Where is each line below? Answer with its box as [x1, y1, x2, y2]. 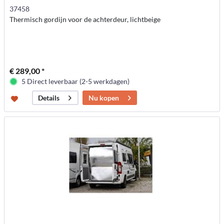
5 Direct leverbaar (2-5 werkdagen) [21, 77, 130, 86]
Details [38, 93, 60, 102]
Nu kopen [88, 93, 119, 102]
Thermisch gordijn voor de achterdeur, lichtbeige [9, 15, 161, 24]
